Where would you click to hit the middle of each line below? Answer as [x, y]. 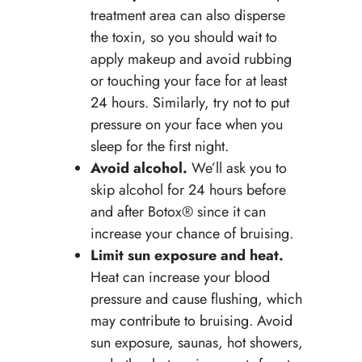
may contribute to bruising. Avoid [191, 320]
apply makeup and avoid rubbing [191, 59]
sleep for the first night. [159, 146]
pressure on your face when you [186, 124]
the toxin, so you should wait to [183, 37]
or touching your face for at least [188, 80]
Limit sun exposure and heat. [187, 255]
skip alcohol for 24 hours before [188, 189]
